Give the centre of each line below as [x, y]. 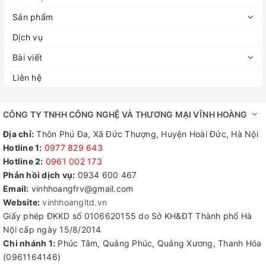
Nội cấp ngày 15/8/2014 [52, 229]
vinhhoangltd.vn [75, 202]
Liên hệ [27, 77]
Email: [16, 188]
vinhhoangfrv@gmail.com [81, 188]
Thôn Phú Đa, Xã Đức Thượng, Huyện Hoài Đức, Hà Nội [146, 134]
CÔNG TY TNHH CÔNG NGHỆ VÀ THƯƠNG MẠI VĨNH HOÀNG [125, 114]
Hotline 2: [23, 161]
